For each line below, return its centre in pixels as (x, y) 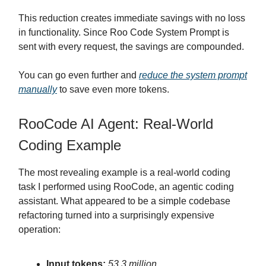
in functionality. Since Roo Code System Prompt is (124, 33)
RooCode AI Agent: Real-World (116, 124)
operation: (39, 230)
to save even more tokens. (113, 90)
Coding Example (70, 145)
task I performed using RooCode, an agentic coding (126, 187)
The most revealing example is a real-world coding (124, 173)
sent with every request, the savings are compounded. (131, 47)
